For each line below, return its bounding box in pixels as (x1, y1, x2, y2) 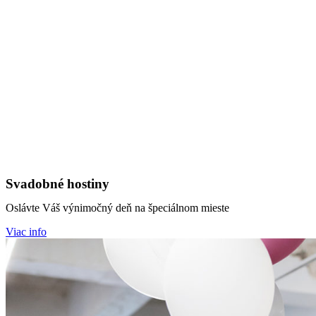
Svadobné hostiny (6, 176, 109, 191)
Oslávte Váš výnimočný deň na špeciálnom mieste (6, 202, 229, 214)
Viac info (6, 226, 47, 238)
